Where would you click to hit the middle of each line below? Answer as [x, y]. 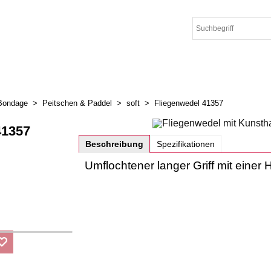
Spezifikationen [186, 144]
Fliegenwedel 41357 [189, 103]
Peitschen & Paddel [77, 103]
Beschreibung [114, 144]
